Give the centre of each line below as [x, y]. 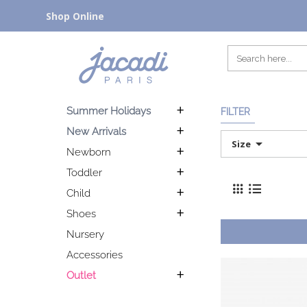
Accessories [95, 255]
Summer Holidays [109, 111]
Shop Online [75, 16]
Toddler [84, 173]
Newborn [89, 152]
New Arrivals [96, 132]
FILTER [235, 112]
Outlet [81, 275]
